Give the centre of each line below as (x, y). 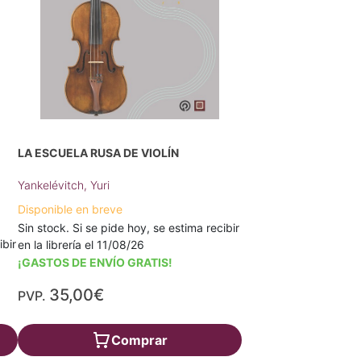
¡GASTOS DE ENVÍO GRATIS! (95, 262)
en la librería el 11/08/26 (81, 245)
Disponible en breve (71, 209)
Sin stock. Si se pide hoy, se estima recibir (129, 228)
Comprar (139, 340)
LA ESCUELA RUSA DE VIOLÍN (99, 153)
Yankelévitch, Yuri (64, 185)
